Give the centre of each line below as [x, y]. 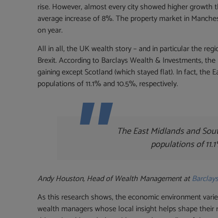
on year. [50, 30]
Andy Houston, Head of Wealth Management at [115, 179]
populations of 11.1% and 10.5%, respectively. [108, 84]
